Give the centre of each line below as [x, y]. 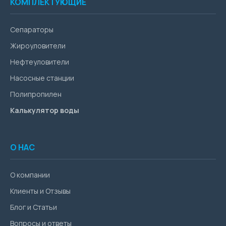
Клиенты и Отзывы [40, 191]
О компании [30, 175]
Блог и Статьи [34, 207]
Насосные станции [42, 78]
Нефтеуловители [40, 62]
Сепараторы [32, 30]
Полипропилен [36, 94]
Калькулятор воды [45, 110]
